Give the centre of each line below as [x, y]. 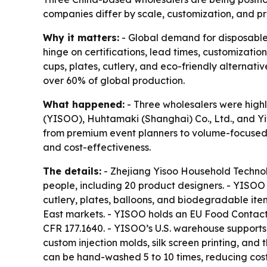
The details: [72, 171]
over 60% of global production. [114, 80]
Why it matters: [81, 37]
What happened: [84, 104]
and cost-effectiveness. [97, 147]
